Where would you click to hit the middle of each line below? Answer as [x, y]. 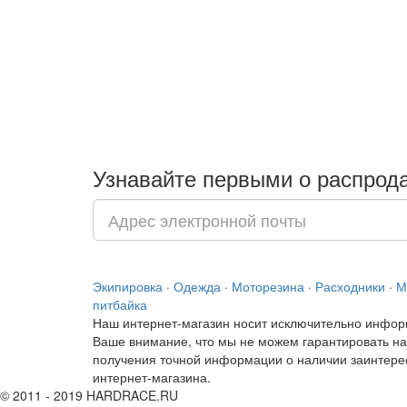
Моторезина [268, 287]
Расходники [350, 287]
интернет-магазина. [152, 377]
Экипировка [128, 287]
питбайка [120, 305]
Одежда [197, 287]
